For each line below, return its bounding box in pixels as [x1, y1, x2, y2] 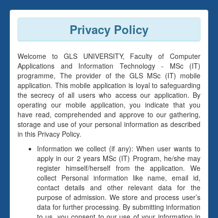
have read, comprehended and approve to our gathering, [18, 109, 200, 119]
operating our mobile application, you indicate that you [18, 100, 200, 109]
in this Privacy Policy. [18, 129, 81, 139]
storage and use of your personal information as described [18, 119, 200, 129]
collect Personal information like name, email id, [37, 173, 200, 182]
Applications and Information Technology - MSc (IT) [18, 61, 200, 71]
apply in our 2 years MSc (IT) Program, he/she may [37, 153, 200, 163]
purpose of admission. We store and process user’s [37, 192, 200, 202]
